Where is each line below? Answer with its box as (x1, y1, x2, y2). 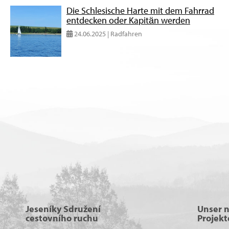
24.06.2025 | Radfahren (73, 29, 142, 38)
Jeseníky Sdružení (26, 203, 101, 215)
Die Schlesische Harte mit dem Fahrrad (66, 4, 214, 16)
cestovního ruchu (26, 212, 98, 224)
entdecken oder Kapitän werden (66, 14, 190, 26)
